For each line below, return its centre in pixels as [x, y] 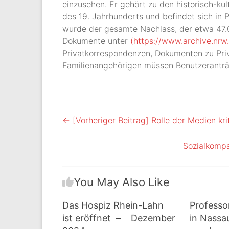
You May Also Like [122, 182]
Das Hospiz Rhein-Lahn [113, 205]
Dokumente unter [96, 41]
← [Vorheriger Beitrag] [106, 120]
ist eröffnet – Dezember [119, 218]
